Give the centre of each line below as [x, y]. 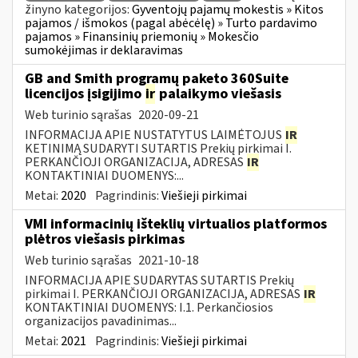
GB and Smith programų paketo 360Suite [157, 78]
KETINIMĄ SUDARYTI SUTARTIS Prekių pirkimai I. [158, 148]
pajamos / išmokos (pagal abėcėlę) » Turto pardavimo [171, 23]
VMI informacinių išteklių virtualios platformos [176, 224]
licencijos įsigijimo [85, 93]
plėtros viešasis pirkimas [105, 239]
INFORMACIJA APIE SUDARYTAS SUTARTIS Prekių [159, 280]
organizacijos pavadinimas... [101, 321]
